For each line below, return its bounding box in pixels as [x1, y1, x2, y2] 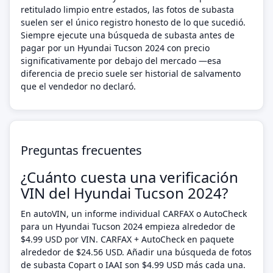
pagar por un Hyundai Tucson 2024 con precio [21, 42, 210, 54]
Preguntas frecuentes [21, 142, 142, 158]
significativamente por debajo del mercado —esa [21, 55, 221, 66]
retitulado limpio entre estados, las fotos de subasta [21, 4, 234, 15]
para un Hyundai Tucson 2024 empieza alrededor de [21, 221, 235, 232]
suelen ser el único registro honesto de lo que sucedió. [21, 16, 246, 28]
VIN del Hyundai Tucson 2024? [21, 183, 228, 203]
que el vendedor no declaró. [21, 80, 136, 92]
